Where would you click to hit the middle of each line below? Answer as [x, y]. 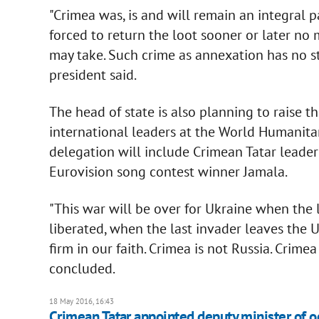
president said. [93, 74]
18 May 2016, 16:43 [81, 301]
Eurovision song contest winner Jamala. [168, 171]
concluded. [82, 268]
